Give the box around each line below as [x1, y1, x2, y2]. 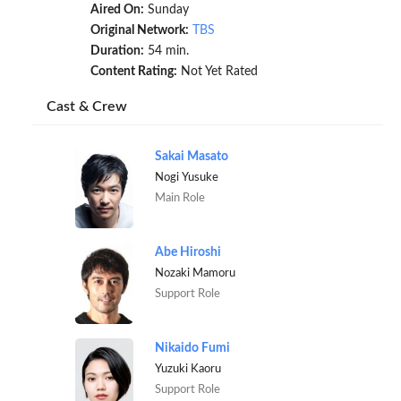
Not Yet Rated [176, 65, 258, 79]
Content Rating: [90, 65, 177, 79]
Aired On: [90, 4, 144, 17]
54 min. [143, 45, 189, 58]
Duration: [90, 45, 144, 58]
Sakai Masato [154, 149, 228, 163]
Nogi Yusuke [154, 171, 218, 183]
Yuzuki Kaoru [154, 363, 221, 374]
